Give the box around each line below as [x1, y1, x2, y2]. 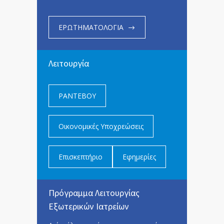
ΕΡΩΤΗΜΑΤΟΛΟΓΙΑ [58, 22, 123, 32]
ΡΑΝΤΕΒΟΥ [58, 91, 96, 100]
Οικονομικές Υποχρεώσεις [58, 121, 143, 131]
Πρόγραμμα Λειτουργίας [48, 187, 139, 198]
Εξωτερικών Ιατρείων [48, 200, 129, 212]
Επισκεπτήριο [58, 152, 102, 161]
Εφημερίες [122, 152, 156, 161]
